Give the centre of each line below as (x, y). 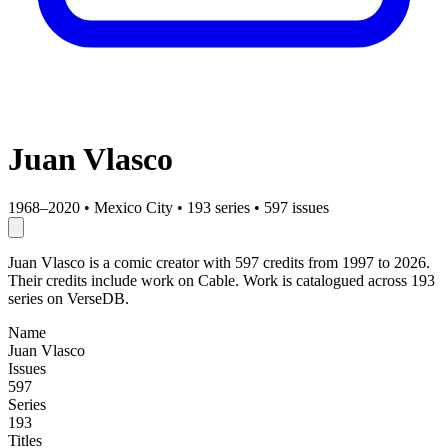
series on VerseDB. (68, 299)
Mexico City (133, 208)
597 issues (296, 208)
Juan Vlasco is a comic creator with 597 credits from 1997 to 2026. (219, 263)
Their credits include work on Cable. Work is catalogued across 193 (221, 281)
